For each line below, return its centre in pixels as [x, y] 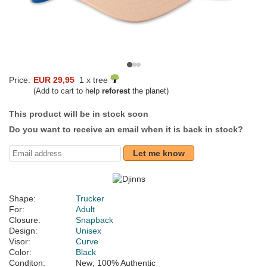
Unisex [89, 231]
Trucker [90, 199]
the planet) [149, 91]
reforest [116, 91]
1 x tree [92, 80]
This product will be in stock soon [79, 114]
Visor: [20, 242]
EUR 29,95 [54, 80]
